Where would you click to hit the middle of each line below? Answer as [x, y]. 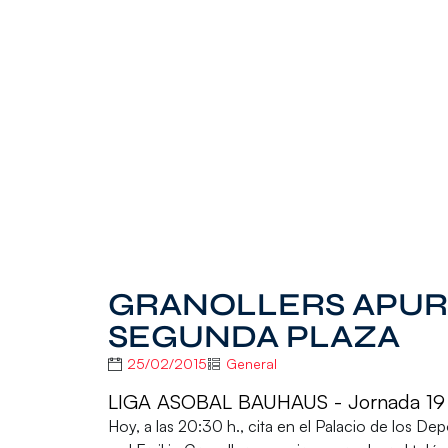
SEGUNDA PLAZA [253, 337]
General [251, 364]
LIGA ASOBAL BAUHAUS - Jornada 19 [276, 401]
